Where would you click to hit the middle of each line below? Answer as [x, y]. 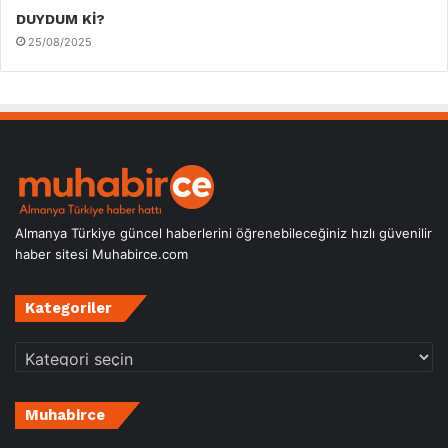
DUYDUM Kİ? [60, 19]
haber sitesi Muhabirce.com [101, 254]
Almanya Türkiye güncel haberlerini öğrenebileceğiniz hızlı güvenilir [223, 233]
